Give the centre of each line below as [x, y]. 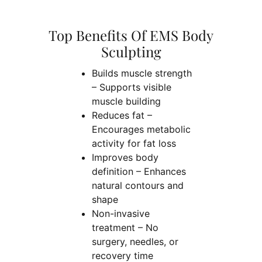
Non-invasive [120, 213]
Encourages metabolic [141, 129]
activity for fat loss [134, 143]
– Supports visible [131, 87]
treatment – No [125, 227]
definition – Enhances [139, 171]
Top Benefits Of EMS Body [131, 35]
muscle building [126, 101]
